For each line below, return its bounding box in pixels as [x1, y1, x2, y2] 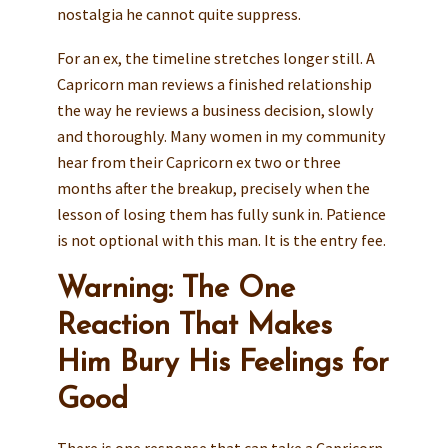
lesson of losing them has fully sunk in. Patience [56, 204, 386, 225]
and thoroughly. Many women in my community [56, 126, 386, 147]
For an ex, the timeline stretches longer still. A [56, 48, 375, 69]
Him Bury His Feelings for [56, 349, 389, 379]
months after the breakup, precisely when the [56, 178, 370, 199]
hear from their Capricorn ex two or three [56, 152, 341, 173]
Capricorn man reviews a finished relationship [56, 74, 372, 95]
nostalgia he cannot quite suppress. [56, 4, 301, 25]
